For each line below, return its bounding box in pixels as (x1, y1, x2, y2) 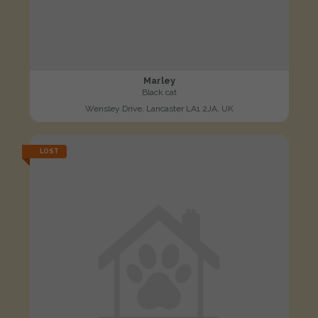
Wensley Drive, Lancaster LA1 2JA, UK (84, 104, 234, 114)
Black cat (141, 87, 177, 98)
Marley (143, 75, 175, 87)
